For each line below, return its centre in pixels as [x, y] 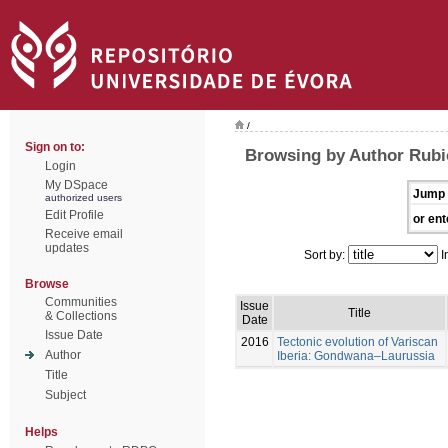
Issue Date [74, 335]
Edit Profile [74, 215]
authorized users [83, 197]
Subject [65, 395]
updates [67, 248]
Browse [47, 284]
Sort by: [326, 254]
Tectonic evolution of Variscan [357, 341]
